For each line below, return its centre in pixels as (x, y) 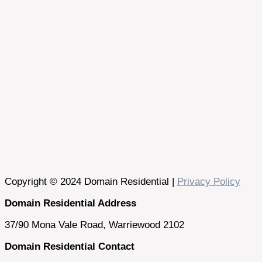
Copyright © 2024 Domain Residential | (91, 182)
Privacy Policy (209, 182)
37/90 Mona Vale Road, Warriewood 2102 (94, 225)
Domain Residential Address (70, 203)
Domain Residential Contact (70, 247)
